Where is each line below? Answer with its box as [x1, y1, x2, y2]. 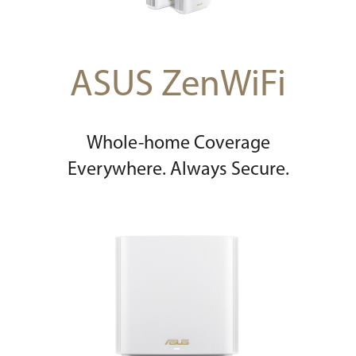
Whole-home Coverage [86, 133, 270, 153]
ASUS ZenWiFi [70, 67, 286, 105]
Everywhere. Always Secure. [67, 160, 289, 180]
